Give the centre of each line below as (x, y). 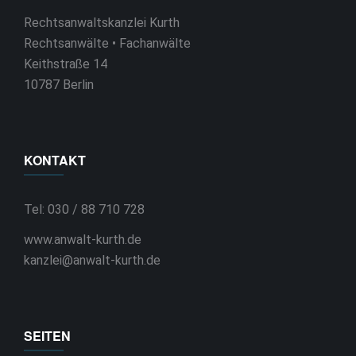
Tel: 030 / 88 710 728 (84, 209)
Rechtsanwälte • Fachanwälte (107, 43)
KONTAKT (55, 160)
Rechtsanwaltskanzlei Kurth (102, 23)
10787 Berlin (59, 85)
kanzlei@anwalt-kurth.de (92, 260)
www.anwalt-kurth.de (83, 240)
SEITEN (47, 336)
